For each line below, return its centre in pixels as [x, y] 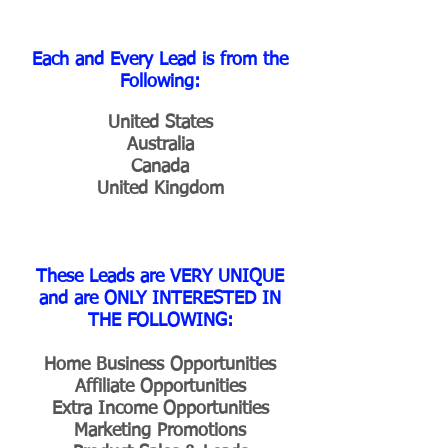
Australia [160, 145]
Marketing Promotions [160, 431]
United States [160, 123]
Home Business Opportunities [160, 365]
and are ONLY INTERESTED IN [160, 299]
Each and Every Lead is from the [160, 60]
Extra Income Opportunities [160, 409]
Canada [160, 167]
